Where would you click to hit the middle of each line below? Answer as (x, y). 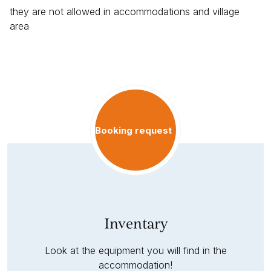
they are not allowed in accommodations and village (125, 12)
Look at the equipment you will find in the (135, 251)
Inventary (135, 224)
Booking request (133, 130)
